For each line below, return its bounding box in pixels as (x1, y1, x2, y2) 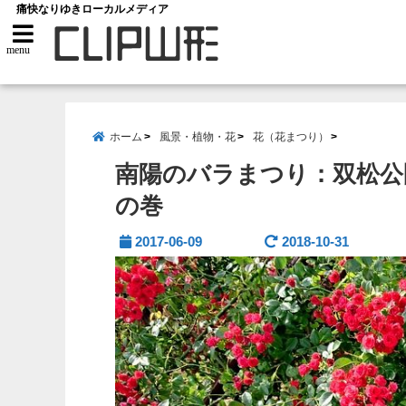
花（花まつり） (253, 130, 329, 143)
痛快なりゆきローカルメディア (16, 3, 169, 15)
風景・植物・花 (159, 130, 236, 143)
